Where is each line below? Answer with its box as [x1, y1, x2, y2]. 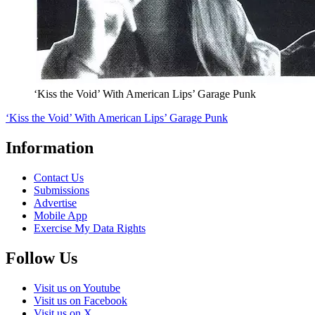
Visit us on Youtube [34, 281, 120, 294]
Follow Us [6, 248, 77, 267]
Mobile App [34, 210, 87, 222]
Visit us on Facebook [34, 294, 127, 307]
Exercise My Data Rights [34, 222, 146, 235]
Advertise [34, 197, 77, 210]
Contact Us [34, 172, 84, 184]
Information [6, 139, 94, 157]
